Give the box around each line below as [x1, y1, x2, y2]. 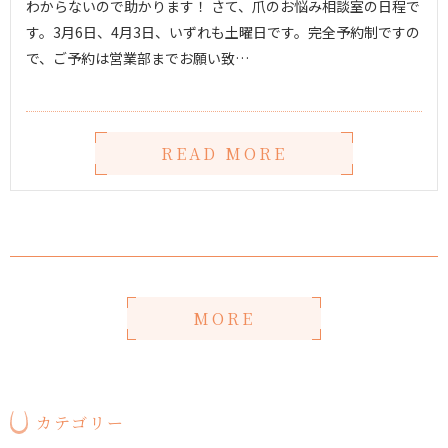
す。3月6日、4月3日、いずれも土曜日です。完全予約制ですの [26, 22, 420, 42]
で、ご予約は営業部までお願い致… [26, 48, 249, 68]
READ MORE [161, 142, 287, 165]
